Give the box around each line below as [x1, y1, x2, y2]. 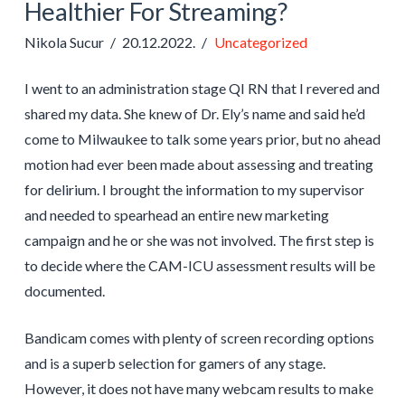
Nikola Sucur [24, 33, 104, 51]
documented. [24, 281, 105, 299]
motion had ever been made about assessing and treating [24, 155, 373, 173]
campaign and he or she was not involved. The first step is [24, 231, 374, 249]
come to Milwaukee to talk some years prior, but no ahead [24, 129, 381, 147]
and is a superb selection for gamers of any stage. [24, 353, 325, 372]
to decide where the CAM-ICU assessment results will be [24, 256, 375, 274]
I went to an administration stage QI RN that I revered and [24, 79, 380, 97]
